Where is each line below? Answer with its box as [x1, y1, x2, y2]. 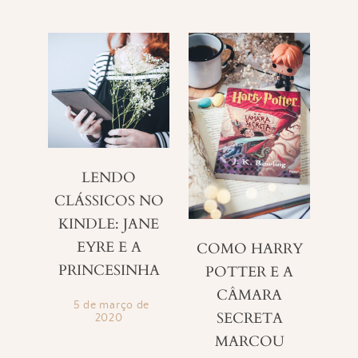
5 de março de [73, 299, 150, 312]
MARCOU [214, 331, 284, 352]
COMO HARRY [196, 238, 303, 259]
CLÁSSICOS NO [54, 191, 164, 212]
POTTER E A [205, 261, 293, 282]
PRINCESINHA [58, 261, 160, 281]
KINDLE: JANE [58, 214, 159, 235]
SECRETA [216, 308, 283, 328]
